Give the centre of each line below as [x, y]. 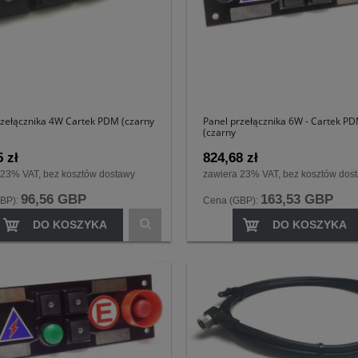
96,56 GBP [54, 199]
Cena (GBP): [232, 200]
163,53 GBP [297, 199]
